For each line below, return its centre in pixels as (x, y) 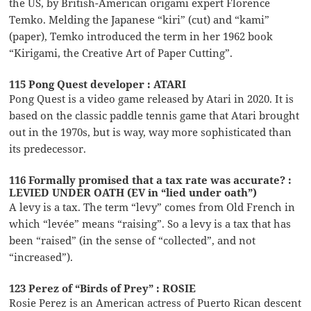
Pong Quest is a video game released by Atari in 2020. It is (152, 99)
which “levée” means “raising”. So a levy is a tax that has (150, 224)
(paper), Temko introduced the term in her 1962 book (141, 36)
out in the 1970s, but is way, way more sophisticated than (151, 132)
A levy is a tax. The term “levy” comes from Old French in (152, 207)
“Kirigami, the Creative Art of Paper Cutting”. (121, 53)
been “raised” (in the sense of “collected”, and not (133, 241)
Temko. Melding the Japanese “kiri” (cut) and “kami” (140, 20)
